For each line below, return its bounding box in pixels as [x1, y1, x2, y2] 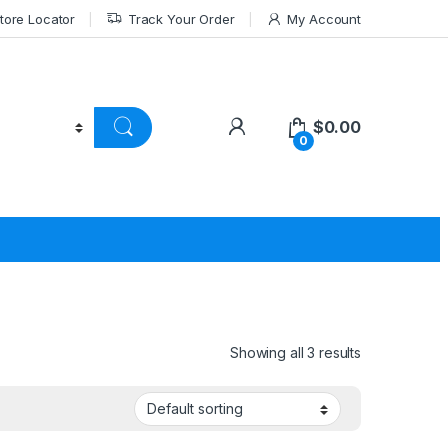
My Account [287, 10, 361, 27]
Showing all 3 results [229, 343, 361, 361]
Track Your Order [127, 10, 235, 27]
